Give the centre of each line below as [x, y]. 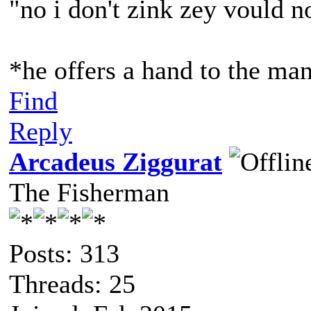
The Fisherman [89, 192]
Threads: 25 [72, 284]
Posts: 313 [64, 253]
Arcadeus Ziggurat [116, 162]
